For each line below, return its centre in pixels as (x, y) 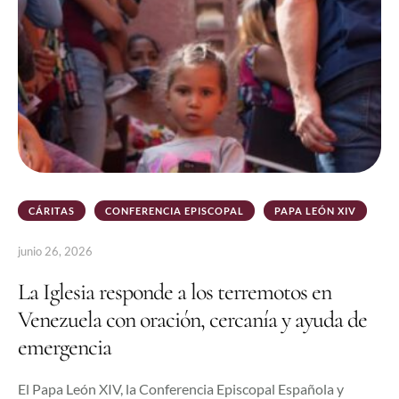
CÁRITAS (52, 211)
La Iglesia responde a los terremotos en (175, 292)
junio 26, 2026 (55, 252)
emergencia (65, 347)
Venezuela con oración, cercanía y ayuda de (192, 320)
